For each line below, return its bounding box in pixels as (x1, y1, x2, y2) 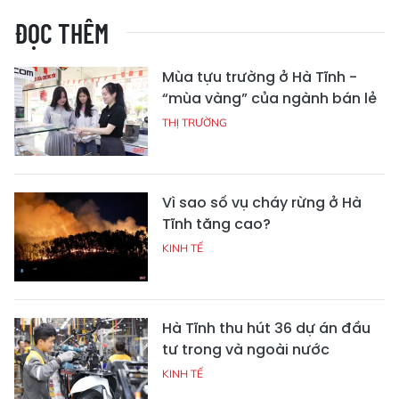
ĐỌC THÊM (14, 16, 109, 49)
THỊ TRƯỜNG (162, 115, 227, 129)
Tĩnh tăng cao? (162, 213, 271, 234)
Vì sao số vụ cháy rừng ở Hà (162, 191, 362, 213)
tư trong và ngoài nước (162, 338, 330, 360)
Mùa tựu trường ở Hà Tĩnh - (162, 66, 357, 87)
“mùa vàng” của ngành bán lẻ (162, 87, 377, 109)
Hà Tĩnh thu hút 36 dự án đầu (162, 317, 370, 338)
